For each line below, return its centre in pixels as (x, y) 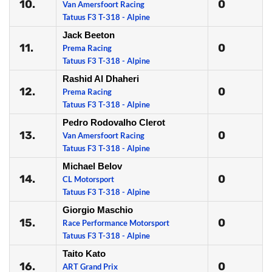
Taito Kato (84, 253)
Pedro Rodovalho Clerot (114, 122)
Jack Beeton (89, 35)
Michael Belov (92, 166)
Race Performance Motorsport (116, 223)
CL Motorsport (88, 179)
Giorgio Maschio (98, 210)
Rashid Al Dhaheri (101, 79)
